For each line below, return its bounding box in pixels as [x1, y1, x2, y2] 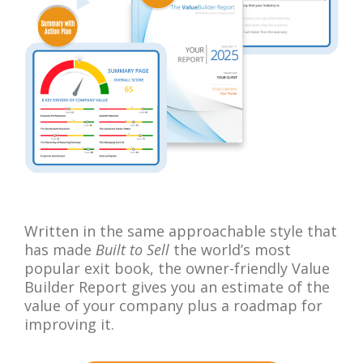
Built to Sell [96, 239, 169, 259]
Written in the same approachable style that [24, 220, 337, 241]
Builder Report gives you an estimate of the [24, 276, 330, 297]
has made [24, 239, 96, 259]
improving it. [24, 314, 114, 334]
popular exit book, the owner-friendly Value [24, 258, 330, 278]
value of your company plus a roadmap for [24, 295, 322, 315]
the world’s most [169, 239, 291, 259]
